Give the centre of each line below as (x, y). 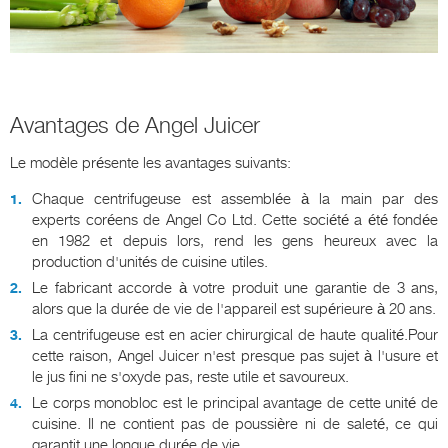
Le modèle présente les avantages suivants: (150, 163)
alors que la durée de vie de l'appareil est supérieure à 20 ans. (234, 309)
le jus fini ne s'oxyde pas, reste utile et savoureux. (190, 377)
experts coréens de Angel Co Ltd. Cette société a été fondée (235, 220)
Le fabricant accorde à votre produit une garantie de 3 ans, (235, 288)
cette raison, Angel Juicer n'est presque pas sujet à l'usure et (235, 356)
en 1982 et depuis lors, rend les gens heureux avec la (235, 241)
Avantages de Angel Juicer (135, 126)
